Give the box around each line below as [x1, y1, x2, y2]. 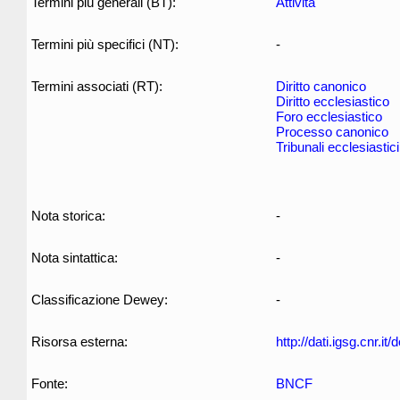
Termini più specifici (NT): [31, 37, 179, 52]
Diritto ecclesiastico [276, 94, 389, 109]
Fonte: [31, 376, 68, 391]
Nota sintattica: [31, 250, 118, 265]
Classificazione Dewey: [31, 292, 168, 307]
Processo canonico [276, 124, 388, 139]
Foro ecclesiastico [276, 109, 382, 124]
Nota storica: [31, 208, 105, 223]
